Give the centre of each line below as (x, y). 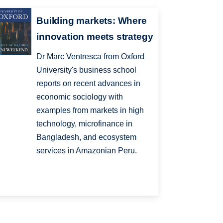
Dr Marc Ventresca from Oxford (91, 57)
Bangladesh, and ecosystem (87, 137)
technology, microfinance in (85, 124)
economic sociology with (80, 97)
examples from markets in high (90, 111)
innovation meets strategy (95, 37)
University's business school (87, 70)
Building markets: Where (92, 21)
